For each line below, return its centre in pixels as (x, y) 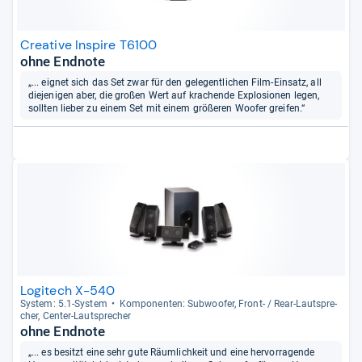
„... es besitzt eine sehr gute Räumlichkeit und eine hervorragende (172, 352)
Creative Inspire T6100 (89, 45)
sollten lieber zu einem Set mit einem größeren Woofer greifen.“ (167, 108)
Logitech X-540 (68, 290)
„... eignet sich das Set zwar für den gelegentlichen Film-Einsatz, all (175, 82)
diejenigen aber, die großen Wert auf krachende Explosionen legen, (174, 95)
